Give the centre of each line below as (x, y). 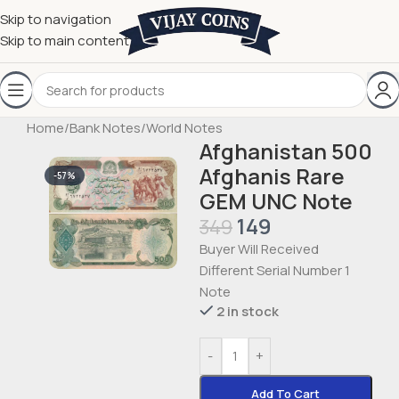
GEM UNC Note (276, 201)
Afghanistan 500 (285, 151)
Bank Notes (105, 128)
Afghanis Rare (272, 176)
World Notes (184, 128)
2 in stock (248, 311)
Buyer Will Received (259, 249)
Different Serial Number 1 (274, 270)
